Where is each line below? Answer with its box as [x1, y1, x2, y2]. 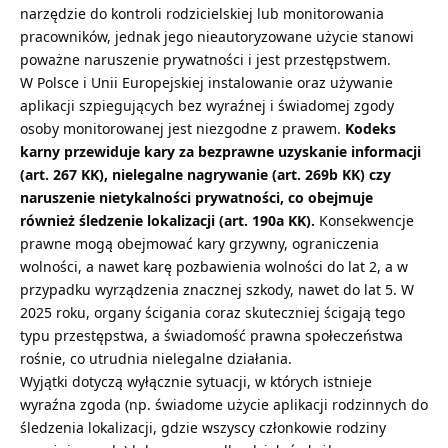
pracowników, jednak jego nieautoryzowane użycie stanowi [20, 27, 414, 47]
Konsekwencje [315, 211, 414, 231]
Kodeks [345, 119, 396, 139]
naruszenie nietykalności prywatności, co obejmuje [20, 188, 373, 208]
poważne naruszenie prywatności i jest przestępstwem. [20, 50, 391, 70]
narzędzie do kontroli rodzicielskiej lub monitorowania [20, 4, 384, 24]
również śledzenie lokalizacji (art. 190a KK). [20, 211, 315, 231]
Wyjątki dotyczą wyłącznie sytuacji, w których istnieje [20, 372, 372, 392]
